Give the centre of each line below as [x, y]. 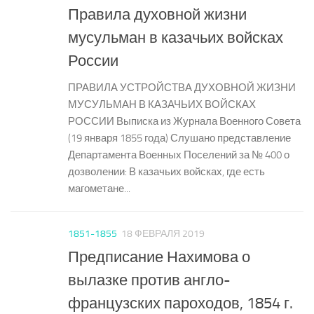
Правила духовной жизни [157, 14]
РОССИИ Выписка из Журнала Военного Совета [184, 121]
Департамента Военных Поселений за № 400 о [179, 155]
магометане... [99, 188]
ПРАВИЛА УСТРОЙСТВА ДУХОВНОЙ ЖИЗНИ [182, 87]
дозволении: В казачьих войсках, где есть [166, 171]
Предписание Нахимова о [159, 257]
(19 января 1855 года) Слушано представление [179, 138]
